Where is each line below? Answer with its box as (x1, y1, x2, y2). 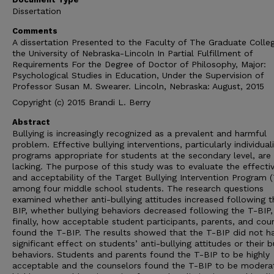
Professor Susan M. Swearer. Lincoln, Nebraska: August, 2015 (12, 81, 264, 91)
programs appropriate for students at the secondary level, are (12, 150, 271, 160)
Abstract (12, 117, 50, 127)
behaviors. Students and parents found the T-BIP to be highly (12, 250, 270, 259)
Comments (12, 26, 57, 35)
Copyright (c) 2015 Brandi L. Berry (12, 97, 150, 107)
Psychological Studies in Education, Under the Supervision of (12, 70, 264, 80)
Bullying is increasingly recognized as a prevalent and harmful (12, 128, 267, 138)
